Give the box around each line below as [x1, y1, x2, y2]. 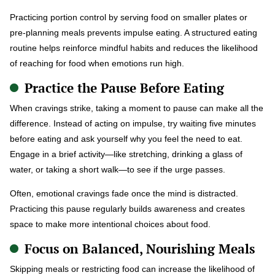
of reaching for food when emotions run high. [10, 58, 184, 68]
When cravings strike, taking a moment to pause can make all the [10, 103, 263, 113]
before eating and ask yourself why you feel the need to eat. [10, 133, 242, 144]
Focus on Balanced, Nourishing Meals [25, 239, 255, 257]
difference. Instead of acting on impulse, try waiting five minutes [10, 118, 256, 128]
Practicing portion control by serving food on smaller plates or [10, 12, 247, 22]
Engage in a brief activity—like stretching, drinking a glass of [10, 149, 242, 159]
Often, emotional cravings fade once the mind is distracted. [10, 188, 238, 198]
